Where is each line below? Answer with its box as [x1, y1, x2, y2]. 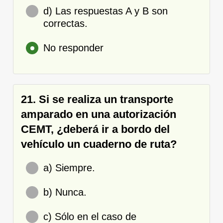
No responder [43, 42, 104, 53]
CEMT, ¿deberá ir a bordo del [21, 122, 170, 135]
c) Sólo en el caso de [43, 211, 136, 222]
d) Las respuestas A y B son [43, 5, 168, 16]
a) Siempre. [43, 162, 95, 173]
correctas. [43, 17, 88, 29]
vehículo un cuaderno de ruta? [21, 137, 177, 150]
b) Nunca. [43, 186, 87, 198]
